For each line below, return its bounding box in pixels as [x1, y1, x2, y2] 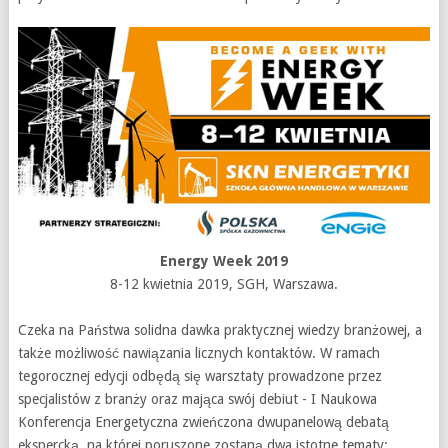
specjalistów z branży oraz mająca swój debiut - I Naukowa [17, 390, 377, 407]
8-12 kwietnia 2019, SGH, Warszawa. [109, 275, 338, 292]
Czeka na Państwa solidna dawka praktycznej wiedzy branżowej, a [17, 321, 422, 338]
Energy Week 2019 [159, 252, 288, 269]
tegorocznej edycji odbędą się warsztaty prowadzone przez [17, 367, 382, 384]
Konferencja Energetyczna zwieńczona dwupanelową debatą [17, 413, 389, 430]
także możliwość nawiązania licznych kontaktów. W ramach [17, 344, 380, 361]
